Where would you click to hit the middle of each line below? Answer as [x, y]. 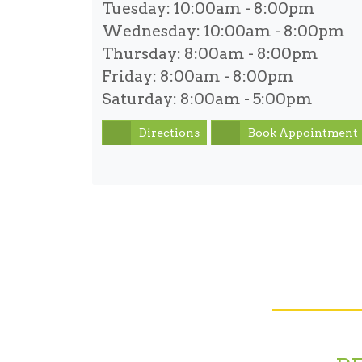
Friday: [129, 76]
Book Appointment [303, 133]
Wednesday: [151, 31]
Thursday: [141, 53]
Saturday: [139, 99]
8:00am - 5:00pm [245, 99]
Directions [169, 133]
